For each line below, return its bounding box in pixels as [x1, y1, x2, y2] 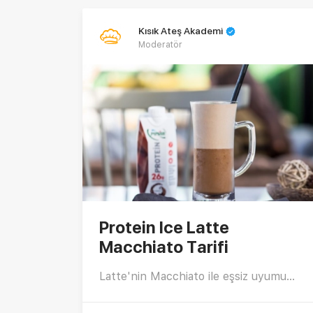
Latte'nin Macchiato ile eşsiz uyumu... [99, 269, 295, 283]
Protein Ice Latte [99, 217, 229, 238]
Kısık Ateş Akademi [138, 25, 223, 36]
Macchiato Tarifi [99, 236, 228, 257]
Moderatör [138, 40, 182, 50]
